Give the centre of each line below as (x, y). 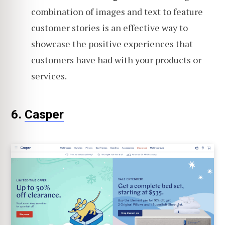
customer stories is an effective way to (109, 28)
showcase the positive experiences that (112, 44)
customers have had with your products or (116, 60)
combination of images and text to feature (117, 12)
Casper (44, 115)
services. (49, 76)
